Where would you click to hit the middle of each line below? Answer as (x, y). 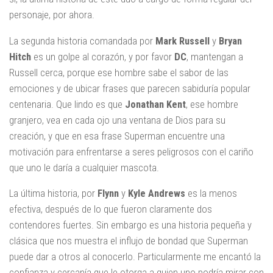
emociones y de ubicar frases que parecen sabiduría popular (130, 88)
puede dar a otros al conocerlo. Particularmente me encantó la (135, 257)
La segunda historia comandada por (82, 41)
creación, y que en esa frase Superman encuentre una (117, 136)
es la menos (211, 193)
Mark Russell (183, 41)
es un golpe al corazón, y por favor (103, 56)
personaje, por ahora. (52, 15)
